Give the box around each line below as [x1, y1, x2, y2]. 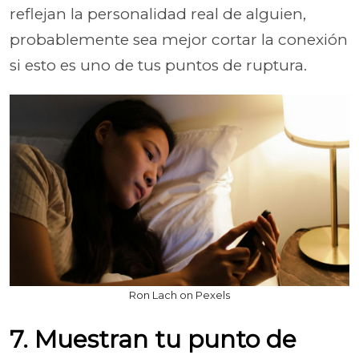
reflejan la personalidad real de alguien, [10, 5, 306, 23]
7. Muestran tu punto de [10, 324, 296, 354]
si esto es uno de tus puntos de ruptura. [10, 56, 307, 75]
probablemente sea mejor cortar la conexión [10, 30, 348, 49]
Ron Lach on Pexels [129, 288, 230, 301]
